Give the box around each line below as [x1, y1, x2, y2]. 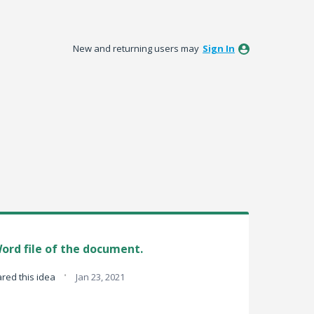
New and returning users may [73, 42, 201, 55]
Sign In [203, 42, 235, 55]
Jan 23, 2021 [75, 271, 125, 283]
